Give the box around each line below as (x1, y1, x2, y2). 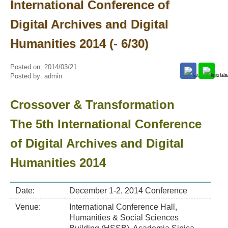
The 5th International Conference (10, 117, 202, 131)
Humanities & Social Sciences (69, 213, 179, 222)
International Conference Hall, (69, 203, 177, 211)
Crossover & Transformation (10, 98, 175, 111)
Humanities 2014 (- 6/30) (10, 37, 149, 50)
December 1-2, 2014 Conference (69, 186, 187, 195)
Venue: (15, 203, 43, 211)
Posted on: (10, 63, 44, 71)
